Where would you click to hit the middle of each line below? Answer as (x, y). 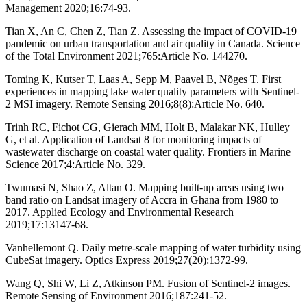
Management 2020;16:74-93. (68, 8)
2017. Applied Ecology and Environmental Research (120, 212)
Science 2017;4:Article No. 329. (75, 164)
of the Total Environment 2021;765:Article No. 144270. (126, 56)
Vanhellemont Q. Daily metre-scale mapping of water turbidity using (153, 247)
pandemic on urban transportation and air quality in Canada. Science (153, 43)
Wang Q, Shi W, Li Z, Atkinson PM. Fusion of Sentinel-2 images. (148, 283)
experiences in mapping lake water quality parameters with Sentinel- (152, 91)
